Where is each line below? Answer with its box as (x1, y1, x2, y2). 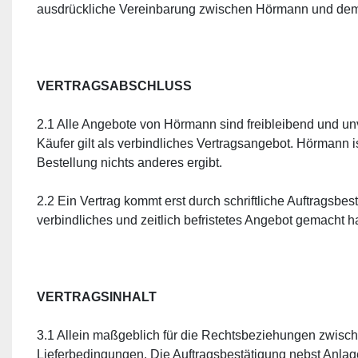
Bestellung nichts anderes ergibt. (37, 156, 222, 169)
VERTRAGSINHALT (37, 290, 157, 304)
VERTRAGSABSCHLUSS (37, 79, 192, 93)
